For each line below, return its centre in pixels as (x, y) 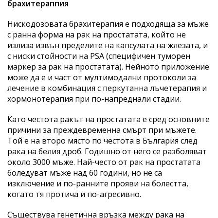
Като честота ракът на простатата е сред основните (109, 119)
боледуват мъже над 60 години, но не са (85, 173)
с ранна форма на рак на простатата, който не (97, 34)
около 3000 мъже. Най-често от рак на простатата (104, 162)
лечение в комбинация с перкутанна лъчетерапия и (107, 88)
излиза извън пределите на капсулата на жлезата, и (108, 45)
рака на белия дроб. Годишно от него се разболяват (107, 151)
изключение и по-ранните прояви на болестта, (98, 183)
